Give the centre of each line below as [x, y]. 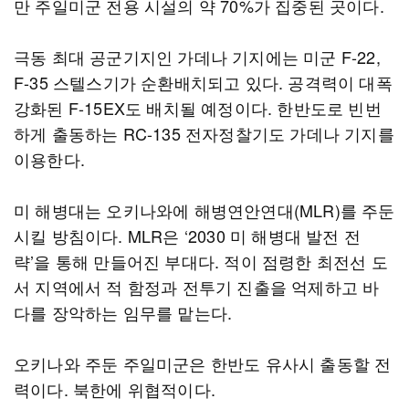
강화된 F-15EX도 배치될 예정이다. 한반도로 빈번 [198, 108]
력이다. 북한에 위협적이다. [117, 389]
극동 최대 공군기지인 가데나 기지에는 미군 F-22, [197, 57]
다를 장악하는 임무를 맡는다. [123, 312]
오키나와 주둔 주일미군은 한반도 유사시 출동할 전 [203, 363]
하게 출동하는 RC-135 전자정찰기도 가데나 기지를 [204, 133]
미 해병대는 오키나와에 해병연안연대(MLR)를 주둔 [204, 210]
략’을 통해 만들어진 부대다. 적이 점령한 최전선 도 [201, 261]
